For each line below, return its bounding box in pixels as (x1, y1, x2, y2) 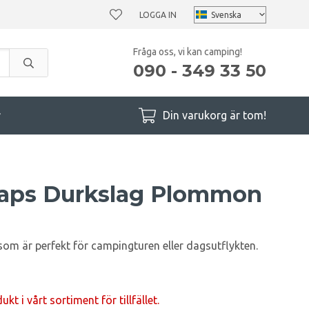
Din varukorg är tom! (163, 109, 266, 121)
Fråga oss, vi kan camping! (133, 46, 242, 57)
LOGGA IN (139, 10, 177, 19)
